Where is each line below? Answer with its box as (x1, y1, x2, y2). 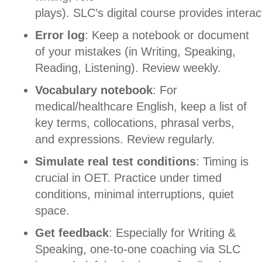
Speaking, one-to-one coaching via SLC (35, 242, 240, 256)
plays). (35, 6, 73, 19)
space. (35, 204, 70, 217)
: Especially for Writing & (109, 226, 236, 239)
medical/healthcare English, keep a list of (35, 99, 247, 113)
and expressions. (35, 132, 127, 146)
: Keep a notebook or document (85, 28, 249, 42)
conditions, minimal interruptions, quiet (35, 187, 234, 201)
